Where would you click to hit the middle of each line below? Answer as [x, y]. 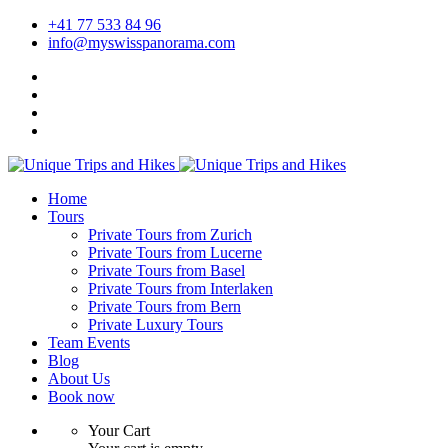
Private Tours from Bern [164, 306]
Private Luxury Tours [155, 324]
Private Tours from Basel [166, 270]
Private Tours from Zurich [170, 234]
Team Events [89, 342]
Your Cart [119, 430]
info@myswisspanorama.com [141, 42]
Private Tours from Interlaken [180, 288]
